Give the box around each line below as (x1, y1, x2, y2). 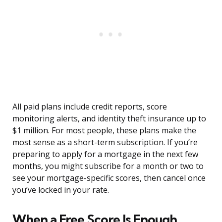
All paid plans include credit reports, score (12, 101, 167, 112)
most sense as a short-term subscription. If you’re (12, 137, 198, 148)
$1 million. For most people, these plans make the (12, 125, 196, 136)
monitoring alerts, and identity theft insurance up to (12, 113, 206, 124)
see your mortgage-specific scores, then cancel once (12, 172, 206, 184)
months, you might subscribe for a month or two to (12, 161, 204, 172)
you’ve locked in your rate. (12, 184, 109, 196)
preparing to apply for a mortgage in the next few (12, 149, 198, 160)
